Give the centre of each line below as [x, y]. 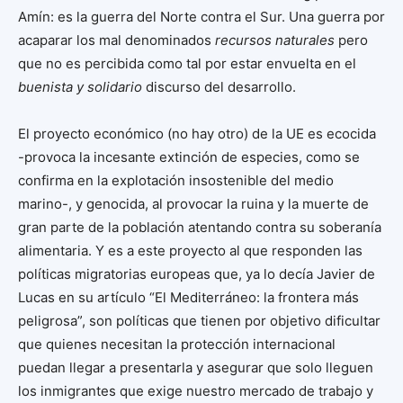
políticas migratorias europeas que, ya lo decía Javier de [197, 273]
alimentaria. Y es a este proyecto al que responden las [190, 250]
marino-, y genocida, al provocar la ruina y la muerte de [193, 203]
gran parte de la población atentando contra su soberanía [200, 227]
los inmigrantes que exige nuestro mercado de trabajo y [196, 390]
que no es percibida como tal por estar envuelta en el [187, 63]
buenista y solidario [80, 86]
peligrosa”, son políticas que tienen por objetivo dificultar [199, 320]
